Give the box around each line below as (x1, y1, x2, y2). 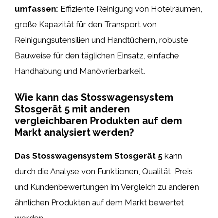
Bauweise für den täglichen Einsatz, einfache (15, 51, 179, 60)
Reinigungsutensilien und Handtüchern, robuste (15, 35, 188, 45)
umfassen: (15, 4, 58, 14)
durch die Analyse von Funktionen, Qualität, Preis (15, 166, 193, 176)
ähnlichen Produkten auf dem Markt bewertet (15, 197, 184, 207)
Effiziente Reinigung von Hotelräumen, (58, 4, 202, 14)
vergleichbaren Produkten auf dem (15, 114, 182, 127)
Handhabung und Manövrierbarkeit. (15, 66, 145, 76)
